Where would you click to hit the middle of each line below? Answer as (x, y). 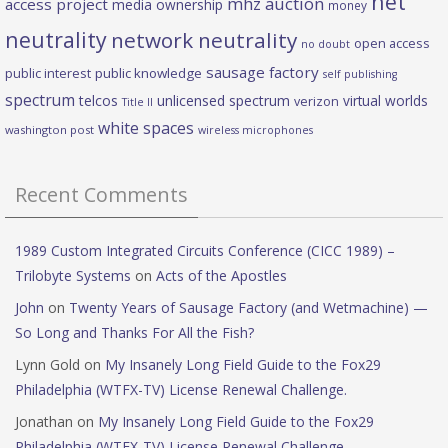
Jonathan (44, 422)
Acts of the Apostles (221, 276)
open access (392, 43)
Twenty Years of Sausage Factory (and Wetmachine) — (248, 308)
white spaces (146, 128)
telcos (98, 101)
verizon (316, 102)
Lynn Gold (47, 365)
